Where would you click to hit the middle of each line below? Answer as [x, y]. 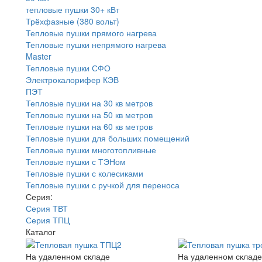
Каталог [41, 231]
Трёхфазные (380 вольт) [73, 21]
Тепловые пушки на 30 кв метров [89, 103]
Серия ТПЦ [48, 220]
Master [39, 56]
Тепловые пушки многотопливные [91, 149]
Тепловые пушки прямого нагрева [91, 32]
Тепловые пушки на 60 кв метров [89, 126]
